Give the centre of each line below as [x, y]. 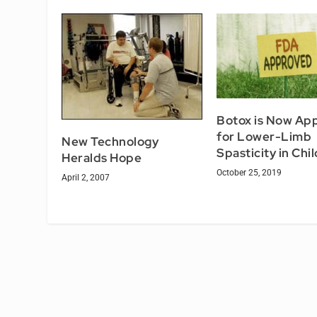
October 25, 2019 [249, 172]
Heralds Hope [102, 157]
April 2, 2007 [86, 177]
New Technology [110, 141]
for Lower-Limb [264, 136]
